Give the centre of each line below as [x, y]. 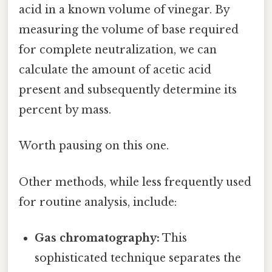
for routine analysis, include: [98, 202]
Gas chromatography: [97, 238]
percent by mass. [65, 110]
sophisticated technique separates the [138, 258]
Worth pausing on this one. [94, 146]
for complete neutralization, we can [118, 50]
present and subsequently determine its [128, 90]
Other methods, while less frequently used [135, 182]
